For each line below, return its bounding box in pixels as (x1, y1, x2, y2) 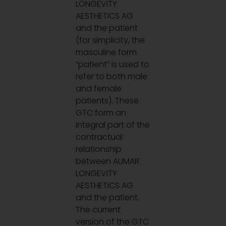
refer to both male (76, 70, 148, 82)
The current (76, 203, 121, 215)
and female (76, 82, 122, 94)
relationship (76, 143, 122, 155)
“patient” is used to (76, 58, 150, 70)
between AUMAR (76, 155, 140, 167)
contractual (76, 131, 123, 143)
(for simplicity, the (76, 34, 145, 46)
